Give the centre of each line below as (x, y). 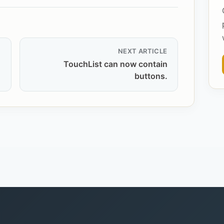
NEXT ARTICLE (142, 51)
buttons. (151, 76)
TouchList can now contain (115, 64)
